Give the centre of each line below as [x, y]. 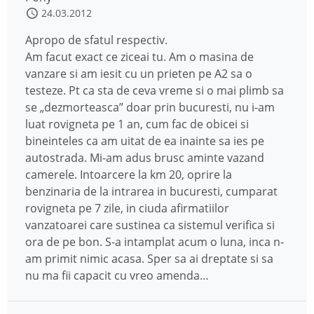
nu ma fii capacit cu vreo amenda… [117, 276]
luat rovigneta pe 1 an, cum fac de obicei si [137, 124]
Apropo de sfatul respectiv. [96, 40]
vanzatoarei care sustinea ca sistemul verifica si [150, 225]
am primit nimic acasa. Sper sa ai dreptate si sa [149, 259]
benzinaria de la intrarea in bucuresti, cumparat [151, 192]
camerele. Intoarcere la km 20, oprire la [129, 175]
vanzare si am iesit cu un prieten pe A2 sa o [139, 74]
